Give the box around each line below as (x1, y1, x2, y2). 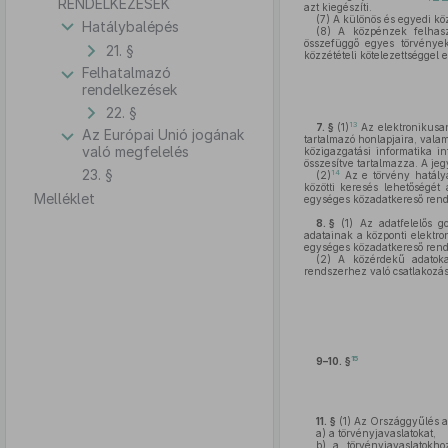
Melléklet (34, 189, 95, 207)
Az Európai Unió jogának (82, 126, 244, 143)
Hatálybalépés (82, 17, 179, 35)
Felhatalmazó (82, 64, 171, 81)
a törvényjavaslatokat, (325, 427, 436, 439)
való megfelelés (82, 143, 189, 160)
